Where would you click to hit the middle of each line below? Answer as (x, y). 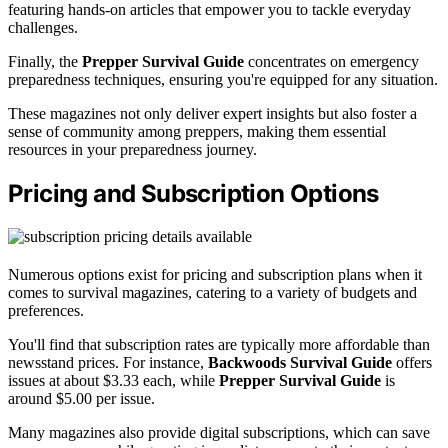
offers (412, 362)
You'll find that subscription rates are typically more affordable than (219, 344)
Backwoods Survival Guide (300, 362)
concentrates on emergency (331, 62)
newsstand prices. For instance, (108, 362)
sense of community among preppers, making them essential (197, 132)
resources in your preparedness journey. (132, 150)
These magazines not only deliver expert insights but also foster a (212, 114)
